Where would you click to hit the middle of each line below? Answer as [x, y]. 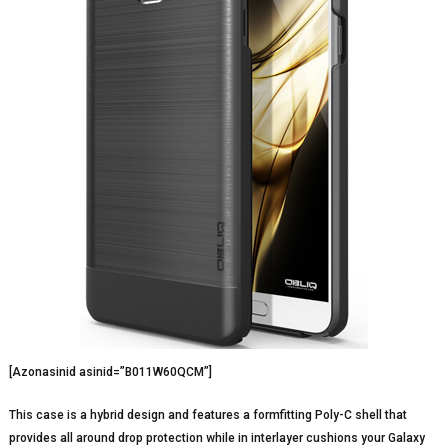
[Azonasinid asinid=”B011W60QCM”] [110, 372]
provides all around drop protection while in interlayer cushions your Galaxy [216, 438]
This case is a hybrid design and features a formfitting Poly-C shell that [207, 415]
